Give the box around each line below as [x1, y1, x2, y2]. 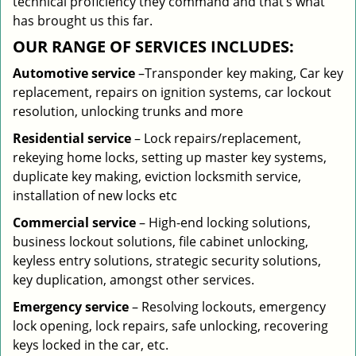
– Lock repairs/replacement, [131, 130, 301, 147]
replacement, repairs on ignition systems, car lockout [13, 83, 331, 101]
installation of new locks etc [13, 187, 177, 204]
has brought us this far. [13, 12, 153, 29]
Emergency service [13, 298, 129, 315]
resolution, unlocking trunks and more [13, 103, 243, 120]
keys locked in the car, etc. [13, 336, 168, 354]
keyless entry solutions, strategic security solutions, [13, 252, 321, 269]
